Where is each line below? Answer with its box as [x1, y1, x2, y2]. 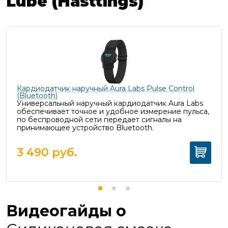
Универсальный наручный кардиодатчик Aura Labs [17, 99, 203, 108]
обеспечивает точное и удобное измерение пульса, [17, 107, 209, 116]
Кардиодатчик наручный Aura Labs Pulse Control [17, 84, 194, 93]
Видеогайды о [6, 202, 126, 220]
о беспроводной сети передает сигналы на [21, 115, 182, 124]
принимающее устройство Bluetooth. [17, 123, 154, 132]
